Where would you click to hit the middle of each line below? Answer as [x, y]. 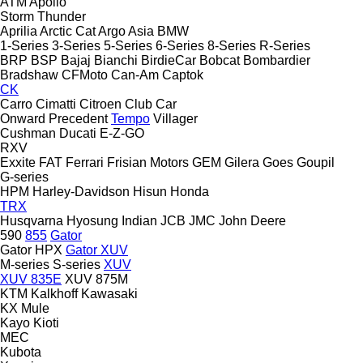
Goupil [316, 162]
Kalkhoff [54, 293]
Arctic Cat [68, 31]
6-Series [180, 45]
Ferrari [85, 162]
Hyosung [92, 220]
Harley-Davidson [81, 191]
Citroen [100, 104]
